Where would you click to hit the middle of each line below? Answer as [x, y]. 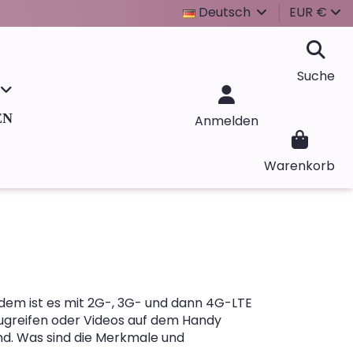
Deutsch [225, 13]
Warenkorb [299, 166]
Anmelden [227, 121]
